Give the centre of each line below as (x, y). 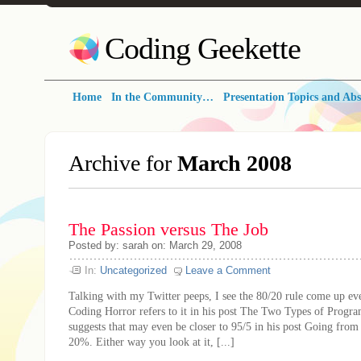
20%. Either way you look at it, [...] (151, 342)
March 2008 (234, 163)
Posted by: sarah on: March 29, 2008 (155, 245)
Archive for (123, 163)
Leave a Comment (228, 270)
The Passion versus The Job (168, 230)
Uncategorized (133, 270)
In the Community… (162, 97)
